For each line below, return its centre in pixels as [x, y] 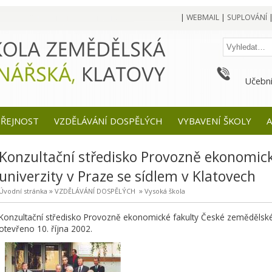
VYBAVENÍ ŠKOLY [214, 121]
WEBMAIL [202, 17]
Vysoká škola [165, 191]
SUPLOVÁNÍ [247, 17]
